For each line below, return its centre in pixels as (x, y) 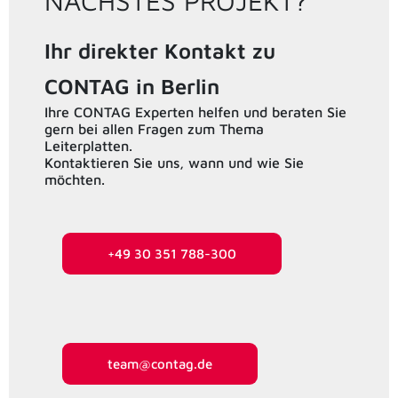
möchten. (75, 179)
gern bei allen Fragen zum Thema (154, 128)
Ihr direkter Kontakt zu (160, 50)
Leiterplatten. (88, 145)
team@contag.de (160, 363)
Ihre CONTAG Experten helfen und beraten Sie (195, 111)
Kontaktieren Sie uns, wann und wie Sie (174, 162)
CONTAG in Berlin (135, 86)
